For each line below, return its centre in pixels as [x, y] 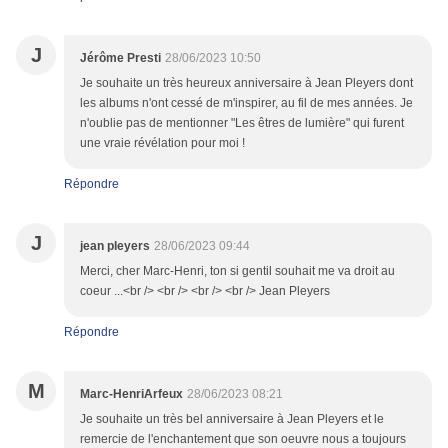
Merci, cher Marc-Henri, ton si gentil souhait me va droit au [237, 271]
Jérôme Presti [120, 58]
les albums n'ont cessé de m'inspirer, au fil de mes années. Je [246, 103]
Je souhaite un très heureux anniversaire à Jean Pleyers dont [246, 83]
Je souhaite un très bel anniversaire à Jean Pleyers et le [232, 419]
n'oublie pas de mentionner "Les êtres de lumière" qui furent [242, 123]
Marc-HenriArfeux [131, 394]
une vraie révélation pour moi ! [162, 143]
